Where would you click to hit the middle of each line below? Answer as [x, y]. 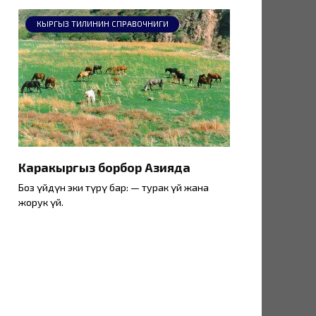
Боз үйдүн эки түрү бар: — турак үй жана [114, 188]
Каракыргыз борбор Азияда [104, 167]
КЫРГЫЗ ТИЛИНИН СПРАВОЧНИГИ [102, 24]
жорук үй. [41, 202]
